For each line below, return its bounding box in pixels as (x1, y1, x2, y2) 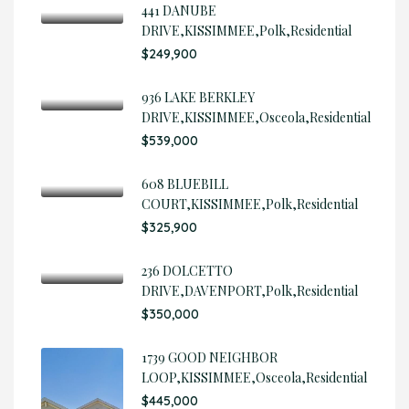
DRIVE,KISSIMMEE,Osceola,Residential (142, 109, 371, 126)
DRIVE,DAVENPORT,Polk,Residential (142, 282, 358, 299)
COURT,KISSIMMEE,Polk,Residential (142, 195, 358, 213)
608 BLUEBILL (142, 175, 228, 193)
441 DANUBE (142, 2, 216, 19)
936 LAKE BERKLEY (142, 89, 255, 106)
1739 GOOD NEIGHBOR (142, 349, 278, 366)
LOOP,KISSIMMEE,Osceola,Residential (142, 369, 367, 386)
